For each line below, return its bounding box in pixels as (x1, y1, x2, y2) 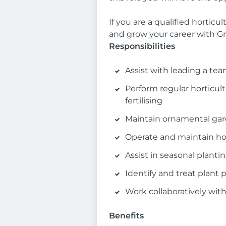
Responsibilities (109, 41, 175, 51)
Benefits (109, 211, 144, 220)
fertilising (125, 96, 162, 105)
